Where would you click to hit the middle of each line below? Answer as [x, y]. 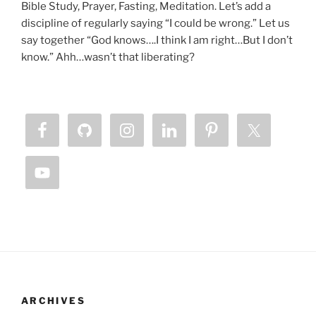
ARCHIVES [53, 300]
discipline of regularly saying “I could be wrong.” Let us [156, 24]
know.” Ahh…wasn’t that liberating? [108, 57]
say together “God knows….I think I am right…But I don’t [157, 41]
